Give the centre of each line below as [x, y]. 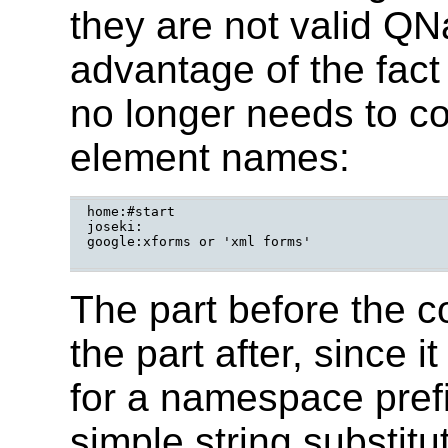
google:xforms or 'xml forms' [199, 241]
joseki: [115, 226]
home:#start [131, 211]
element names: [210, 157]
